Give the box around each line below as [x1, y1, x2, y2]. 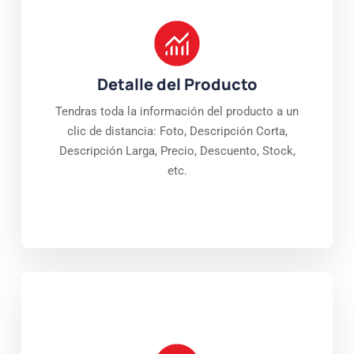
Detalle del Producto [96, 73, 258, 95]
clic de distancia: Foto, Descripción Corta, [66, 123, 288, 138]
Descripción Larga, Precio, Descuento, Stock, [58, 143, 296, 158]
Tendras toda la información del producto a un [55, 104, 299, 119]
